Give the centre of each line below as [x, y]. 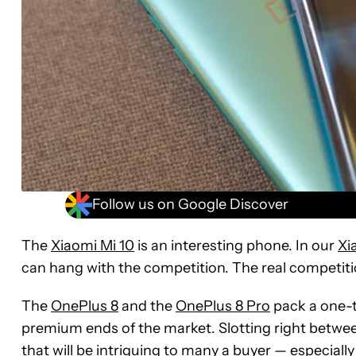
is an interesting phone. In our [236, 245]
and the [147, 306]
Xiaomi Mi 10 [93, 245]
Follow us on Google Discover [190, 205]
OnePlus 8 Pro [223, 306]
